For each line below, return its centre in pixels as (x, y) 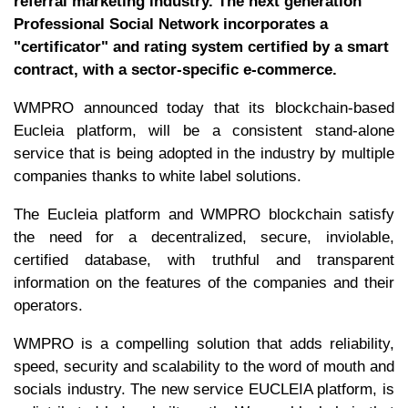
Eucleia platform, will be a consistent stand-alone (204, 130)
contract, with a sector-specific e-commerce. (175, 69)
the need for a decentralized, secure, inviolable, (204, 237)
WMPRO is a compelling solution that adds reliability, (204, 343)
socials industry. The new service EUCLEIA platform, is (204, 389)
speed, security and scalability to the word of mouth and (204, 366)
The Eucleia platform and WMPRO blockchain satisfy (204, 214)
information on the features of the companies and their (204, 282)
